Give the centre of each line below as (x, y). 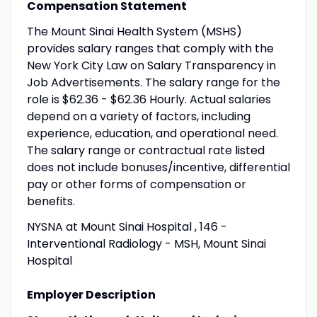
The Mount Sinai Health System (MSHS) (134, 31)
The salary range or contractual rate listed (145, 150)
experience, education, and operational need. (152, 133)
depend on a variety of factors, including (138, 116)
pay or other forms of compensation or (136, 184)
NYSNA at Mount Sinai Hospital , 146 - (127, 226)
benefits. (51, 201)
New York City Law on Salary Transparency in (151, 65)
